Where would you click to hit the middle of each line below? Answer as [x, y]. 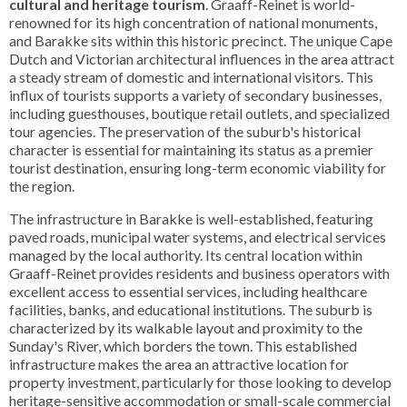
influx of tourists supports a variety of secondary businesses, [195, 95]
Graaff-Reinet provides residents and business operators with [199, 273]
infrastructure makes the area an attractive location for [179, 364]
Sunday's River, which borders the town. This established [183, 346]
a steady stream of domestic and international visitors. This [191, 77]
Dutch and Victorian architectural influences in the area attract [202, 59]
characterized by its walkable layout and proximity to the [186, 328]
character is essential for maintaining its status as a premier [191, 149]
